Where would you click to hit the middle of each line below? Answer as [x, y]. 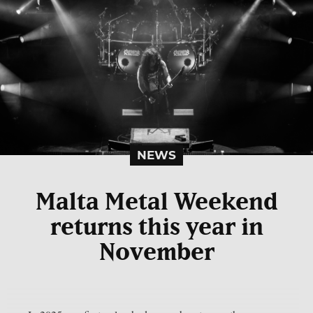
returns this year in [156, 227]
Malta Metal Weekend [156, 202]
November [156, 253]
